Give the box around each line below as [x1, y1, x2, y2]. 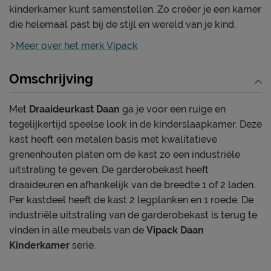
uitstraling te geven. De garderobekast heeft [9, 163, 209, 175]
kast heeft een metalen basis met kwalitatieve [9, 133, 217, 145]
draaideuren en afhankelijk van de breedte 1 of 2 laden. [9, 178, 255, 191]
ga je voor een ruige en [120, 103, 226, 115]
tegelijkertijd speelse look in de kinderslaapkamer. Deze [9, 118, 262, 130]
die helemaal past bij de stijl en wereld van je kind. [9, 18, 236, 30]
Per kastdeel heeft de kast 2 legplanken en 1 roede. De [9, 194, 253, 206]
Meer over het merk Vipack [16, 39, 138, 51]
